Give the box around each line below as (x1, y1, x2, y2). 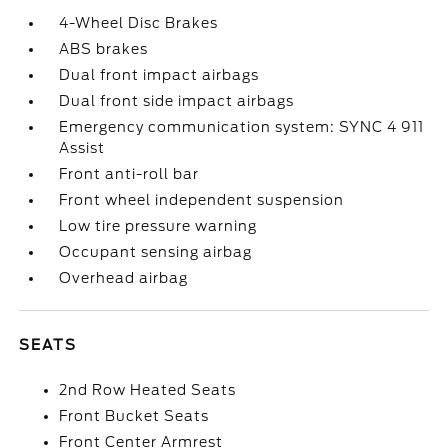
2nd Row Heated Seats (59, 382, 237, 398)
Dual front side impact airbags (59, 93, 295, 109)
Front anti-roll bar (59, 166, 200, 182)
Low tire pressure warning (59, 218, 258, 234)
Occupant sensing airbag (59, 244, 253, 260)
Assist (59, 140, 106, 156)
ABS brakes (59, 41, 149, 57)
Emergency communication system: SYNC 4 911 (59, 119, 425, 135)
